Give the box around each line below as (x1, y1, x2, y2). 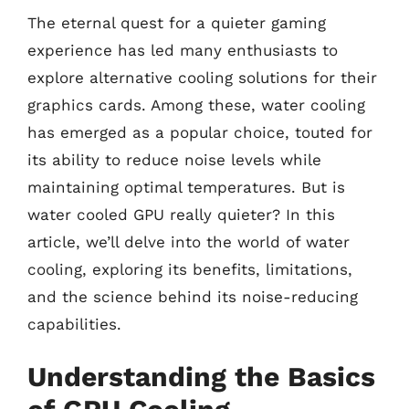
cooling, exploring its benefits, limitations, (27, 259, 352, 278)
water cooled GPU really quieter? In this (27, 204, 335, 224)
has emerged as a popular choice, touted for (27, 122, 372, 142)
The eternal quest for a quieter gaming (27, 13, 326, 32)
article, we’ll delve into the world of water (27, 232, 350, 251)
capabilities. (27, 314, 121, 333)
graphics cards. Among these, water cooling (27, 95, 365, 114)
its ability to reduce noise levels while (27, 150, 321, 169)
